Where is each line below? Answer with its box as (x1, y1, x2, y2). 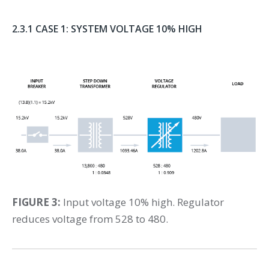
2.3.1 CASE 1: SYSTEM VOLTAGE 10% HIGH (12, 22, 202, 35)
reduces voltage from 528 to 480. (12, 211, 168, 226)
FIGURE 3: (12, 195, 61, 209)
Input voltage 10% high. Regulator (61, 195, 224, 209)
